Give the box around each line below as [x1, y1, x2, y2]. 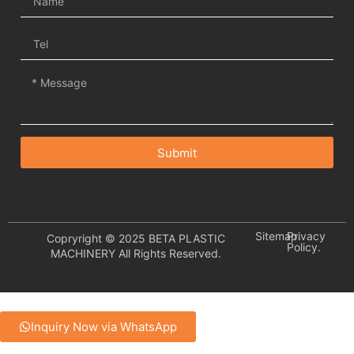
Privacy [286, 229, 326, 243]
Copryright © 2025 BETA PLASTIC [46, 232, 225, 246]
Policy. [286, 240, 321, 254]
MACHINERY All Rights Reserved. [50, 247, 221, 261]
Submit [157, 145, 197, 160]
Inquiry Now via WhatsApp [31, 319, 177, 335]
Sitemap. [255, 229, 302, 243]
